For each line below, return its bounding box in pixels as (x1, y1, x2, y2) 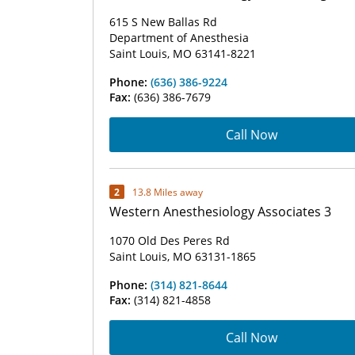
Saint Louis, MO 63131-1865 (109, 249, 256, 264)
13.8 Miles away (132, 185, 203, 199)
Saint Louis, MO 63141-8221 (109, 46, 256, 61)
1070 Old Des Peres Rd (109, 233, 230, 248)
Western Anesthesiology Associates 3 (109, 203, 331, 220)
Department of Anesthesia (109, 30, 249, 45)
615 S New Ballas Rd (109, 14, 217, 29)
